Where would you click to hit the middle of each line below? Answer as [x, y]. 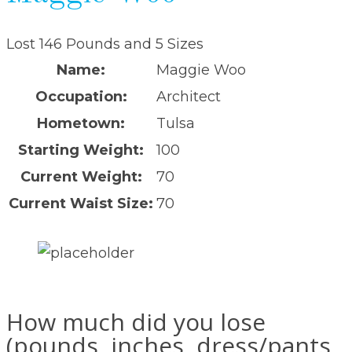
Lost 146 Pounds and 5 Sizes [105, 44]
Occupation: [81, 97]
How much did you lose [136, 322]
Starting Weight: [81, 150]
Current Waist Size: [81, 204]
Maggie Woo [201, 70]
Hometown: [81, 124]
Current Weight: [81, 177]
